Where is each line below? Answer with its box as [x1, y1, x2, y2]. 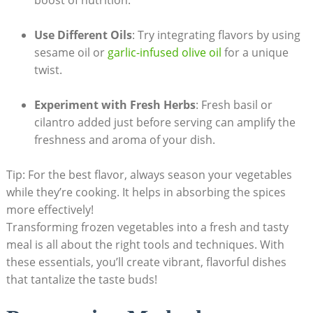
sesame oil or [34, 45, 108, 61]
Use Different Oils [34, 27, 132, 43]
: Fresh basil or [195, 97, 272, 113]
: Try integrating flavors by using [131, 27, 300, 43]
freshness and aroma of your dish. [34, 132, 215, 148]
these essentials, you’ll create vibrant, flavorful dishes [6, 254, 286, 270]
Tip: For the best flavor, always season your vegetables [6, 167, 292, 183]
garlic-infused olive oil [107, 45, 221, 61]
